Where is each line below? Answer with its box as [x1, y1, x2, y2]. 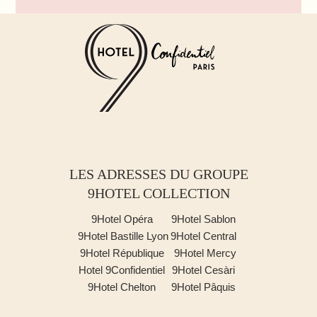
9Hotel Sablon [171, 212, 238, 225]
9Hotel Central [171, 229, 236, 242]
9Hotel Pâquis [171, 280, 236, 293]
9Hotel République [79, 246, 167, 259]
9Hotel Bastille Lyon [78, 229, 168, 242]
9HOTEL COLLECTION [87, 185, 230, 201]
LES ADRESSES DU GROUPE [69, 166, 248, 182]
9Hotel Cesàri [172, 263, 235, 276]
